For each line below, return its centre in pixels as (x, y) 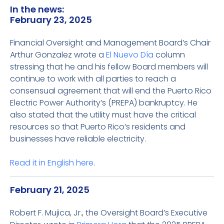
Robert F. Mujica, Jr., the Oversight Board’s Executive (109, 213)
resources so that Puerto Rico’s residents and (98, 127)
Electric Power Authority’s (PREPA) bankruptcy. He (104, 103)
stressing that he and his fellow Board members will (109, 67)
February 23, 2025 (51, 20)
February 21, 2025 (50, 190)
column (169, 55)
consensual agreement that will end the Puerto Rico (111, 91)
